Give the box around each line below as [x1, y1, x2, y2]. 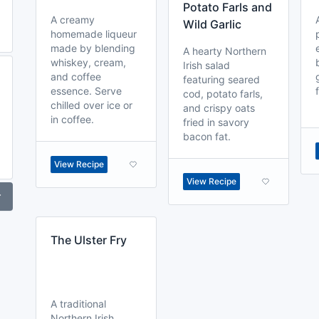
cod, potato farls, [183, 88, 263, 100]
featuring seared [183, 73, 260, 85]
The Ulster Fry [51, 233, 127, 247]
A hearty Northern [183, 45, 266, 57]
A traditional [51, 298, 106, 310]
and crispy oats [183, 102, 255, 114]
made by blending [51, 42, 135, 54]
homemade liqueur [51, 28, 137, 40]
